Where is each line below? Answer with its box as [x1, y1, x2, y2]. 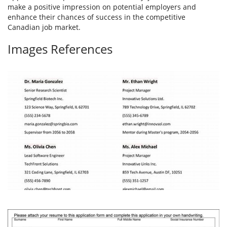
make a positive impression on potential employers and [8, 2, 196, 12]
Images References [8, 41, 112, 58]
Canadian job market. [8, 22, 81, 32]
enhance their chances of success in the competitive [8, 12, 185, 22]
